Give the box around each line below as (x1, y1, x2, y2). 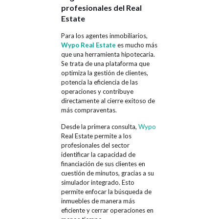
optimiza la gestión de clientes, (61, 68, 148, 77)
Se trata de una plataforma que (61, 59, 150, 67)
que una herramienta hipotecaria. (61, 50, 155, 58)
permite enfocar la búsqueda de (61, 187, 152, 196)
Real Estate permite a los (61, 131, 131, 140)
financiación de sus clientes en (61, 159, 145, 168)
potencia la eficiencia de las (61, 78, 138, 86)
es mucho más (115, 41, 157, 49)
